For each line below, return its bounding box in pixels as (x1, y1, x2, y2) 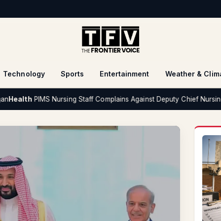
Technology (3, 70, 45, 78)
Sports (60, 70, 84, 78)
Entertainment (100, 70, 149, 78)
